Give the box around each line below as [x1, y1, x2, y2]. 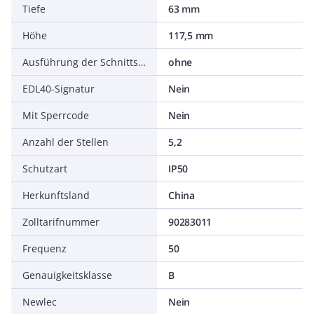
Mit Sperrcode [22, 109, 89, 122]
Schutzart [22, 162, 67, 175]
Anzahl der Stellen [22, 135, 109, 149]
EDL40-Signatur [22, 82, 95, 95]
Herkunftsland [22, 189, 90, 202]
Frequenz [22, 242, 67, 255]
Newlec [22, 295, 57, 308]
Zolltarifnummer [22, 215, 100, 228]
